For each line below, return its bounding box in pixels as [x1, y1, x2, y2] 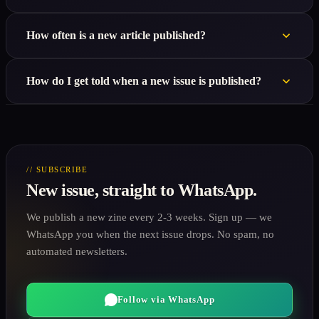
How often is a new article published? [26, 29, 206, 42]
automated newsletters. [26, 246, 127, 258]
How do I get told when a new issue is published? [26, 75, 261, 88]
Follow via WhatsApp [117, 294, 215, 305]
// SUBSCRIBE [26, 165, 88, 174]
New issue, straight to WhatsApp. [26, 181, 257, 200]
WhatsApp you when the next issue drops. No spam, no [26, 229, 274, 241]
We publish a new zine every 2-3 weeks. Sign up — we [26, 211, 272, 224]
